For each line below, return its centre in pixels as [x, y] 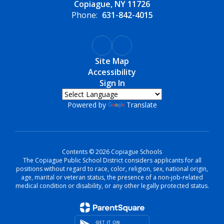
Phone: [84, 15]
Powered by [87, 105]
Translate [141, 105]
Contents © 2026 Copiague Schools [112, 152]
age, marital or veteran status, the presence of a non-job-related [112, 177]
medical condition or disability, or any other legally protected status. [112, 186]
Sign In [112, 83]
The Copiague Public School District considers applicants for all [112, 160]
